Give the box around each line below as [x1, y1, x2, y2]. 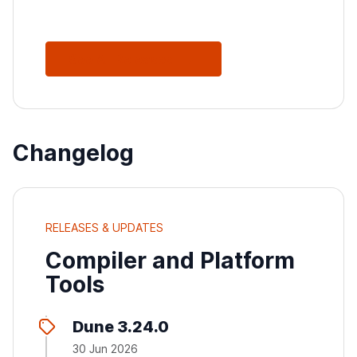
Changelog [13, 139, 134, 167]
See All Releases [69, 51, 173, 68]
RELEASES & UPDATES [45, 221, 163, 235]
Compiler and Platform [45, 247, 295, 275]
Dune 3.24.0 [73, 317, 169, 337]
